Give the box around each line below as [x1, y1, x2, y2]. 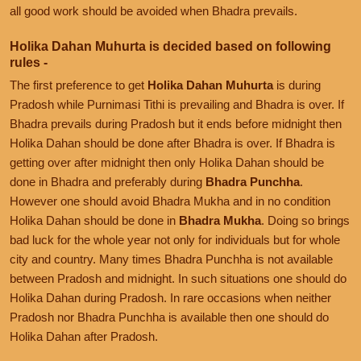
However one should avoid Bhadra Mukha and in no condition [10, 193, 330, 208]
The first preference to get [10, 77, 147, 92]
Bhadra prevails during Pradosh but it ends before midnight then [10, 116, 342, 131]
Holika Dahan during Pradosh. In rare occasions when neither [10, 290, 331, 305]
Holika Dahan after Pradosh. [10, 329, 158, 343]
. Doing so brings [261, 213, 350, 227]
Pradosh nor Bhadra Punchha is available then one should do [10, 309, 329, 324]
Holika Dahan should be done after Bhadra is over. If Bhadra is [10, 135, 335, 150]
